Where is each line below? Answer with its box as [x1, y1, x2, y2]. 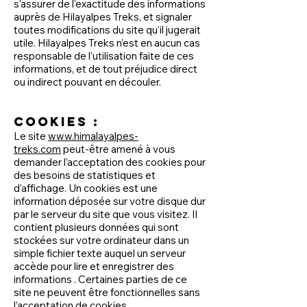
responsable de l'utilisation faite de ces [14, 49, 194, 62]
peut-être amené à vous [61, 143, 175, 156]
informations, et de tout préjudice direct [14, 62, 197, 75]
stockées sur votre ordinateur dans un [14, 234, 189, 247]
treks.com [14, 143, 61, 156]
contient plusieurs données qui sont [14, 221, 179, 234]
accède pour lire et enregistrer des [14, 260, 174, 273]
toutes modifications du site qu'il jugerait [14, 23, 201, 36]
